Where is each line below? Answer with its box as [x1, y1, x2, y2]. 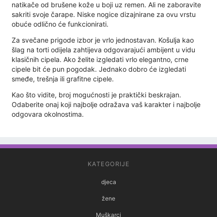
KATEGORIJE [87, 160, 130, 168]
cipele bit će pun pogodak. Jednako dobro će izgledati [12, 65, 186, 74]
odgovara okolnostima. [12, 110, 84, 119]
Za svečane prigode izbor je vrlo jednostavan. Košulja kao [12, 36, 194, 45]
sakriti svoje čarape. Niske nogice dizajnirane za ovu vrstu [12, 10, 196, 19]
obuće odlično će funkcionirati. [12, 20, 108, 29]
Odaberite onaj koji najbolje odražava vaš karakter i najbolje [12, 100, 201, 109]
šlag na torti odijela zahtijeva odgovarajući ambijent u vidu [12, 46, 195, 54]
